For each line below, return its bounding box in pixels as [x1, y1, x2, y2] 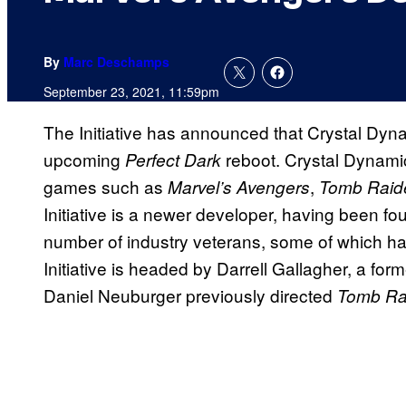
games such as [43, 174, 168, 199]
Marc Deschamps [63, 53, 169, 72]
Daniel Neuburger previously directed [43, 283, 337, 308]
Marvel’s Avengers [168, 175, 310, 199]
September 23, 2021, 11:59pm [43, 82, 219, 101]
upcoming [43, 147, 125, 172]
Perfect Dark [125, 148, 221, 172]
